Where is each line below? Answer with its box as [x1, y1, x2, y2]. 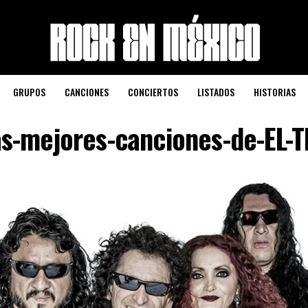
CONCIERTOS [127, 85, 178, 99]
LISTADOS [197, 85, 234, 99]
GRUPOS [12, 85, 45, 99]
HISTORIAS [253, 85, 296, 99]
